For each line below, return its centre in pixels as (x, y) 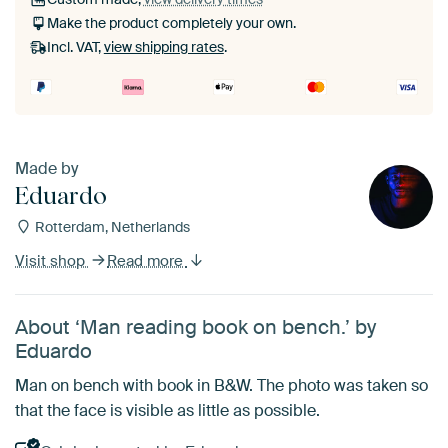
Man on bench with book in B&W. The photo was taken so (221, 385)
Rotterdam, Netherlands (110, 227)
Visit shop (52, 261)
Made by (46, 168)
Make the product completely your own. (171, 23)
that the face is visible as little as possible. (167, 410)
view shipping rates (163, 47)
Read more (147, 261)
